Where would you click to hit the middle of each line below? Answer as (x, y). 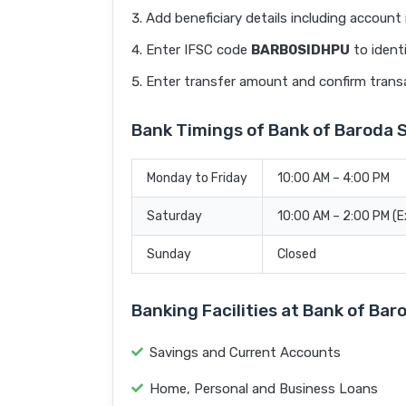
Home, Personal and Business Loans (264, 389)
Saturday (174, 217)
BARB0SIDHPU (300, 50)
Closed (297, 255)
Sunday (169, 255)
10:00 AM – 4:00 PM (333, 179)
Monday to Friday (197, 179)
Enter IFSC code (198, 50)
